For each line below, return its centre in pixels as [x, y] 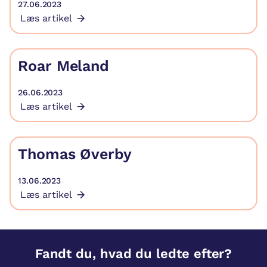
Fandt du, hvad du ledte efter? [133, 254]
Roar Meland [66, 66]
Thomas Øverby [75, 154]
